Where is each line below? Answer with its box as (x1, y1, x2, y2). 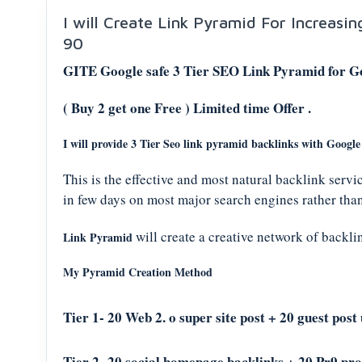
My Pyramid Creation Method (63, 263, 213, 280)
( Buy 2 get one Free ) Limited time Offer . (63, 98, 311, 118)
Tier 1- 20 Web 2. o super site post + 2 (63, 307, 287, 327)
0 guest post (287, 307, 357, 327)
